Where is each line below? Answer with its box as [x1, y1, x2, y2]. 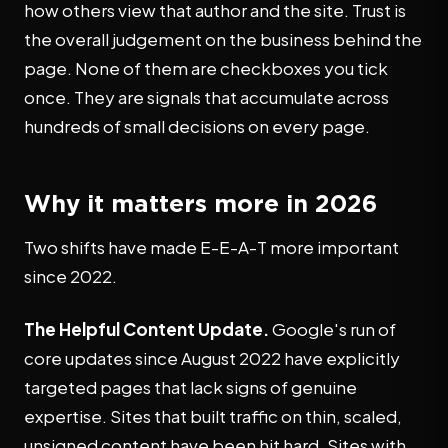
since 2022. [24, 265, 117, 287]
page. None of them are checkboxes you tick [24, 57, 388, 79]
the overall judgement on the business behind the [24, 28, 422, 50]
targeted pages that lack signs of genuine [24, 376, 357, 398]
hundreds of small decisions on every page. [24, 115, 370, 137]
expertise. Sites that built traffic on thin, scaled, [24, 405, 402, 427]
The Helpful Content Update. [24, 318, 269, 340]
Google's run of [269, 318, 396, 340]
